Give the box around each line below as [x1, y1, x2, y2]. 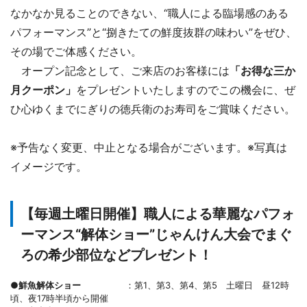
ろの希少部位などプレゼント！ [21, 246, 212, 263]
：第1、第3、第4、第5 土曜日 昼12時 [81, 279, 289, 291]
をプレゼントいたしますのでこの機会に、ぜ [76, 82, 295, 97]
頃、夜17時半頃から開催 [10, 292, 108, 304]
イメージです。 [10, 159, 87, 173]
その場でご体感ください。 [10, 44, 142, 58]
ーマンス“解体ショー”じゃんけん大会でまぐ [21, 225, 292, 243]
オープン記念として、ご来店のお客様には [10, 63, 230, 77]
